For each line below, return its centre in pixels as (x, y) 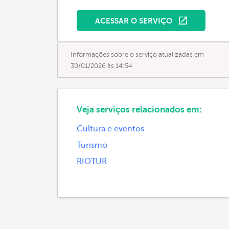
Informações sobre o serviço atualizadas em (137, 55)
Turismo (92, 145)
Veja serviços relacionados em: (139, 110)
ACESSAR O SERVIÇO (135, 21)
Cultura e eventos (110, 129)
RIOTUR (92, 162)
